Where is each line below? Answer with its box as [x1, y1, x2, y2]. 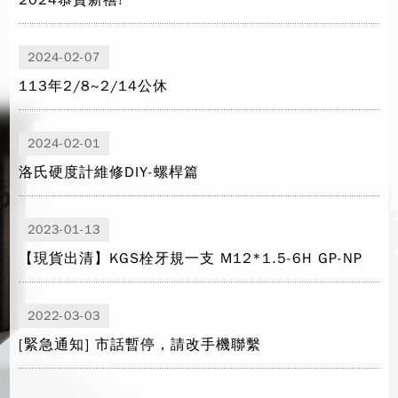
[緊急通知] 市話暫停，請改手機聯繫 [19, 336, 262, 354]
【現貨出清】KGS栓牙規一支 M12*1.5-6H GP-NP [19, 250, 363, 267]
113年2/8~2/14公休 [19, 77, 169, 95]
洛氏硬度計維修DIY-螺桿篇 [19, 163, 200, 181]
